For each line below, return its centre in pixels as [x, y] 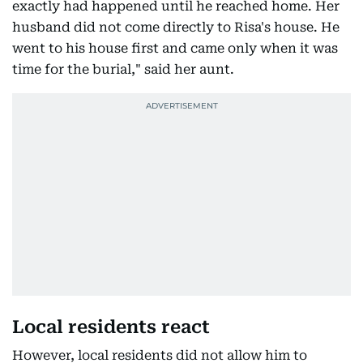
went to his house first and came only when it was [175, 48]
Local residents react [111, 327]
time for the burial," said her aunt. [123, 69]
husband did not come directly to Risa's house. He [176, 27]
